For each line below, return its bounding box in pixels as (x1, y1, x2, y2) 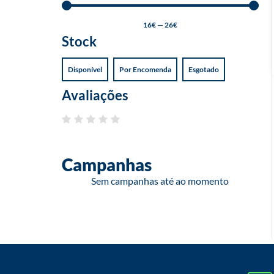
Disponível (67, 64, 102, 74)
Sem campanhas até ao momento (91, 174, 229, 187)
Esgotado (188, 64, 219, 74)
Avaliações (61, 86, 128, 103)
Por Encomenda (119, 64, 171, 74)
